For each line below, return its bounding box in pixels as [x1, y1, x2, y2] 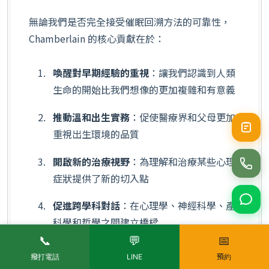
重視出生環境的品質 [53, 126, 139, 141]
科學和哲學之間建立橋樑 [53, 215, 159, 230]
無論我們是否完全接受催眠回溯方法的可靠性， [29, 14, 231, 29]
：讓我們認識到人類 [149, 65, 235, 80]
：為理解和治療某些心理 [130, 154, 235, 169]
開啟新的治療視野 [53, 154, 130, 169]
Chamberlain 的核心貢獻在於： [29, 31, 165, 46]
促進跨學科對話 [53, 198, 120, 213]
